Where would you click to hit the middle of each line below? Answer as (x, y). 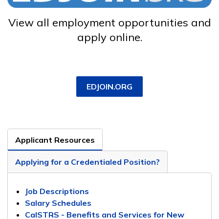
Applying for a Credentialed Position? (88, 162)
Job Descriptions (57, 191)
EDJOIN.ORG (109, 86)
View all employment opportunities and (109, 22)
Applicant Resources (55, 140)
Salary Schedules (58, 203)
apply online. (109, 37)
